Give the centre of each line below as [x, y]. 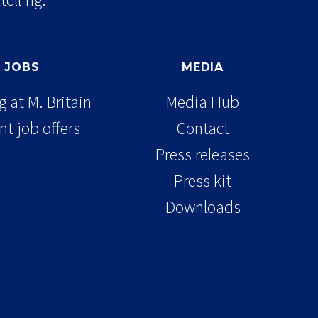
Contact [203, 128]
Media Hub [203, 102]
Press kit [203, 180]
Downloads [203, 207]
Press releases [203, 154]
